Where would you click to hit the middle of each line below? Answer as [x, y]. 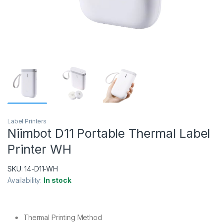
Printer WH [39, 149]
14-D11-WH [41, 168]
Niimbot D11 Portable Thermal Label [109, 133]
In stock [57, 180]
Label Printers [27, 121]
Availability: [26, 180]
